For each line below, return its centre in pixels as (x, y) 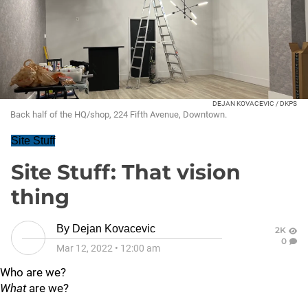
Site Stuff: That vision (126, 172)
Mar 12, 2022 (85, 248)
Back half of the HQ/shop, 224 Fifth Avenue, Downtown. (119, 114)
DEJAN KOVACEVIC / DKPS (255, 103)
